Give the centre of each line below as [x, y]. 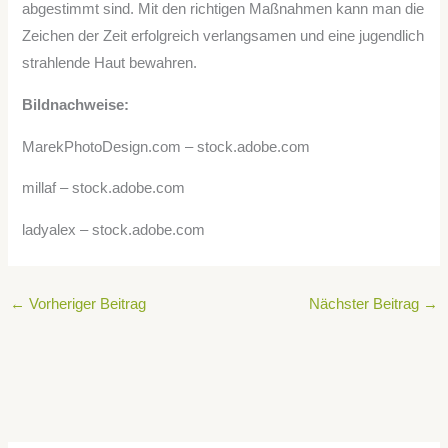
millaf [39, 188]
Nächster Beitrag [366, 304]
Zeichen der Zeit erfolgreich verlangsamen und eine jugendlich [223, 36]
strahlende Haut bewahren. [110, 63]
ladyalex [49, 229]
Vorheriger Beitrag [85, 304]
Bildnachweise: [76, 104]
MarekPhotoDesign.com [102, 146]
